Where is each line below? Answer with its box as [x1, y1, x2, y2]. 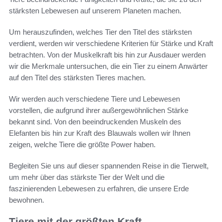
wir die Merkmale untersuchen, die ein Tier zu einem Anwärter [9, 62, 208, 71]
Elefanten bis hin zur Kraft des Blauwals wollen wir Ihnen [9, 129, 190, 138]
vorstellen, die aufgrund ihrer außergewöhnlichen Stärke [9, 106, 188, 115]
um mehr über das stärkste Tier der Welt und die [9, 173, 165, 182]
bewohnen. [9, 196, 44, 205]
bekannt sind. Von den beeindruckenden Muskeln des [9, 117, 181, 126]
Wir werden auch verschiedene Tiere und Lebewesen [9, 95, 180, 104]
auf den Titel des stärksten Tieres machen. [9, 73, 146, 82]
